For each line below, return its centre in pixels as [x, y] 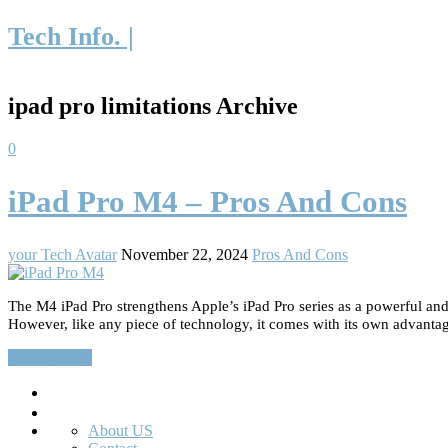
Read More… [50, 357]
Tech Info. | [71, 36]
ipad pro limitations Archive [153, 106]
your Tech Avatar [62, 254]
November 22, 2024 [184, 254]
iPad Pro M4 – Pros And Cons [207, 201]
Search [68, 390]
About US [120, 430]
